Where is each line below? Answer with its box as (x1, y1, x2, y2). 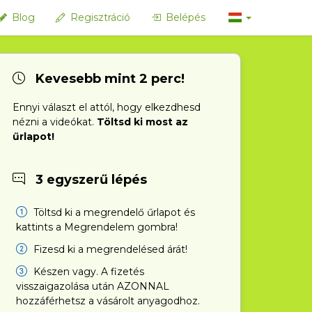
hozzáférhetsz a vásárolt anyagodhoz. (16, 295, 201, 307)
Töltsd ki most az (97, 116, 189, 128)
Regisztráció (68, 11, 131, 24)
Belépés (163, 11, 206, 24)
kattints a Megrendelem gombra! (16, 221, 178, 233)
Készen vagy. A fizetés (31, 265, 145, 278)
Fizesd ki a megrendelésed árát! (31, 243, 188, 256)
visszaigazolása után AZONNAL (16, 280, 170, 292)
